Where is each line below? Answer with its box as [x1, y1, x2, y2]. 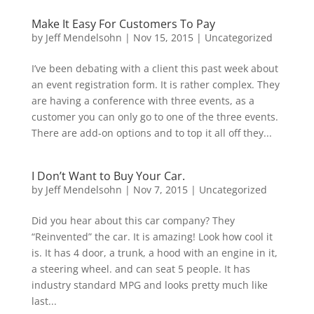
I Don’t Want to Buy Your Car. [31, 168, 185, 184]
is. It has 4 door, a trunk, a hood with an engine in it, [31, 246, 278, 259]
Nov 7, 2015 [132, 183, 188, 196]
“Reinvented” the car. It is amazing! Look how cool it [31, 230, 273, 243]
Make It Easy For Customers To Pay [31, 16, 215, 32]
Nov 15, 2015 [132, 31, 193, 44]
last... [31, 294, 57, 308]
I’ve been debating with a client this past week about [31, 62, 278, 75]
